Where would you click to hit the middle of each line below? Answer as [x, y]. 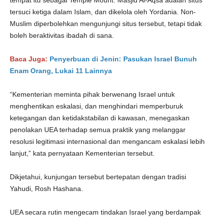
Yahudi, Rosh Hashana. [46, 189]
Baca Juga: [29, 59]
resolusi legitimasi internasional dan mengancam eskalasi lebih [107, 141]
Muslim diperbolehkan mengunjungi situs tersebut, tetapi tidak [106, 24]
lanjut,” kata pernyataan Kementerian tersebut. [82, 153]
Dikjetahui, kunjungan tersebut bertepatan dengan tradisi [98, 177]
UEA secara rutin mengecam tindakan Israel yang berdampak [105, 212]
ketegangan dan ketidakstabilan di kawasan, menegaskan [100, 118]
